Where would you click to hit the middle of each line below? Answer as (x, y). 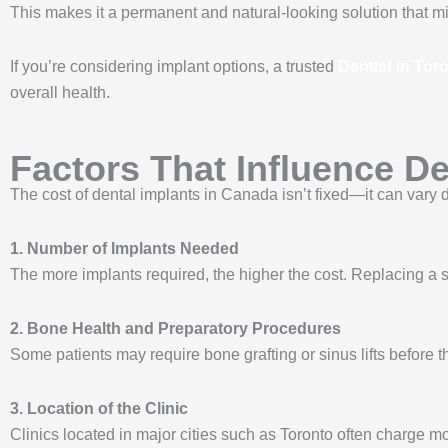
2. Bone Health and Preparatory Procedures (175, 328)
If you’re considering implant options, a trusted (172, 66)
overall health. (60, 92)
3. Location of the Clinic (99, 408)
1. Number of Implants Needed (124, 248)
